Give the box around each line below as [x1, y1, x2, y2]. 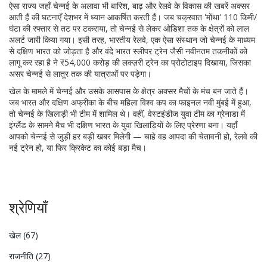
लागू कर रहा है [9, 57, 51, 68]
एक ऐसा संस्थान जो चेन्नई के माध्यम [151, 34, 255, 45]
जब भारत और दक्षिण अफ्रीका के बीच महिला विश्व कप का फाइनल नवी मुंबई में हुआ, [9, 97, 252, 108]
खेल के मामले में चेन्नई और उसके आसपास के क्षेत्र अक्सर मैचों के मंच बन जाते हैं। [9, 85, 249, 97]
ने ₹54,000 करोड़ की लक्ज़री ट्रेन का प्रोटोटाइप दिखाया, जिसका [51, 57, 251, 68]
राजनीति [9, 250, 36, 262]
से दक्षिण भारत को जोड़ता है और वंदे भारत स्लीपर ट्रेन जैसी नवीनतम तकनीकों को [9, 45, 247, 57]
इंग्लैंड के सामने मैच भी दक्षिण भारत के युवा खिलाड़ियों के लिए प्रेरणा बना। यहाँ [9, 119, 237, 131]
